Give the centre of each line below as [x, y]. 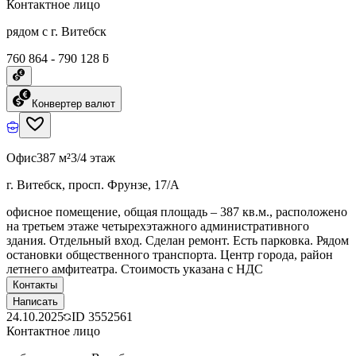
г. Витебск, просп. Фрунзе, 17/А [93, 184]
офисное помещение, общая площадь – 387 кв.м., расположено [177, 211]
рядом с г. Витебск [56, 31]
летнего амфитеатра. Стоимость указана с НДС [135, 269]
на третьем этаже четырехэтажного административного [158, 226]
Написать [35, 301]
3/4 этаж [93, 157]
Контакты [35, 284]
